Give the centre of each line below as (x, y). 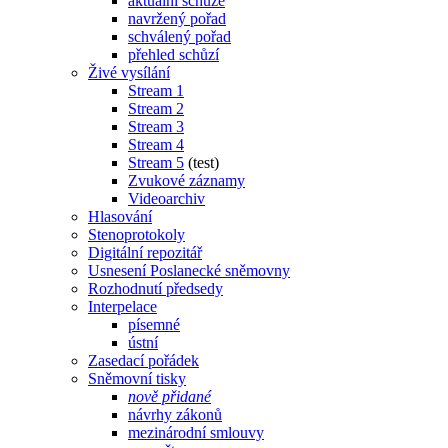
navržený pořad (177, 18)
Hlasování (120, 216)
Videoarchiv (166, 198)
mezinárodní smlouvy (196, 432)
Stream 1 (156, 90)
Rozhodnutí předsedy (155, 288)
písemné (154, 324)
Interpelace (122, 306)
